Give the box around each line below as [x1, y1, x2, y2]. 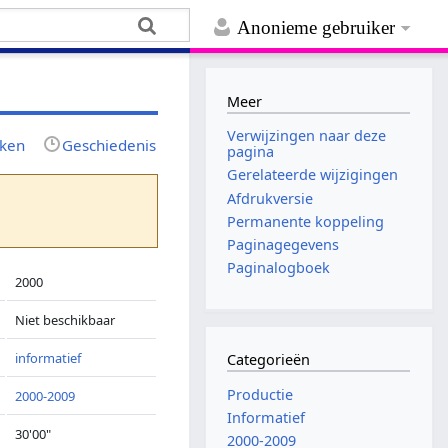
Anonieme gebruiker [237, 17, 396, 39]
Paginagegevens [227, 234, 340, 254]
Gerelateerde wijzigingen [227, 165, 399, 185]
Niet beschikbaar [15, 310, 116, 329]
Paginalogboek [227, 258, 331, 278]
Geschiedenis [62, 134, 157, 155]
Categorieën [227, 350, 311, 370]
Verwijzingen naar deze [227, 126, 387, 146]
